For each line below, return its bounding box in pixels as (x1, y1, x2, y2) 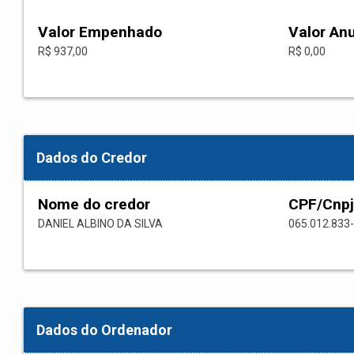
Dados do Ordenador (36, 322, 172, 339)
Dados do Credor (36, 149, 147, 167)
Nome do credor (38, 195, 150, 214)
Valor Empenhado (38, 23, 162, 42)
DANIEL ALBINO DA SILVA (38, 217, 163, 231)
